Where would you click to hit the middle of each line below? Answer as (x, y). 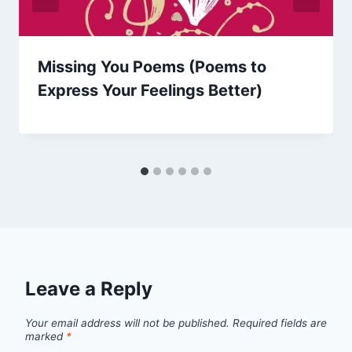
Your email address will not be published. (127, 323)
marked (46, 336)
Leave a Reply (89, 288)
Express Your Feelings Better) (150, 90)
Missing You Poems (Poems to (152, 66)
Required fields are (280, 323)
